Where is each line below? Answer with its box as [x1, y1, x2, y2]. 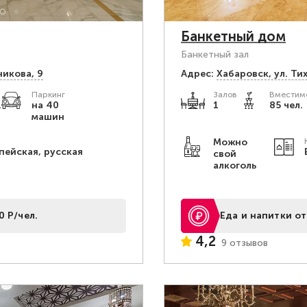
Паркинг [32, 90, 66, 99]
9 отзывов [221, 236, 268, 249]
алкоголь [212, 160, 256, 171]
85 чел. [269, 99, 303, 111]
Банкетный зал [181, 49, 249, 60]
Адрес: [181, 68, 214, 79]
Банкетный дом [181, 28, 286, 45]
